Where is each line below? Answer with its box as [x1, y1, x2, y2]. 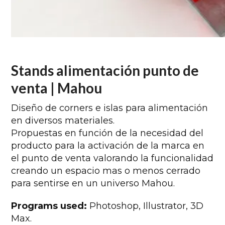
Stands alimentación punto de [11, 62, 199, 79]
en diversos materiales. [11, 115, 115, 127]
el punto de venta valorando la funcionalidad [11, 153, 214, 164]
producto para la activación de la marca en [11, 140, 205, 152]
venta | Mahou [11, 79, 102, 97]
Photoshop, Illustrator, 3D [87, 200, 204, 212]
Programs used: [11, 200, 87, 212]
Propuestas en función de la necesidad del [11, 128, 204, 139]
